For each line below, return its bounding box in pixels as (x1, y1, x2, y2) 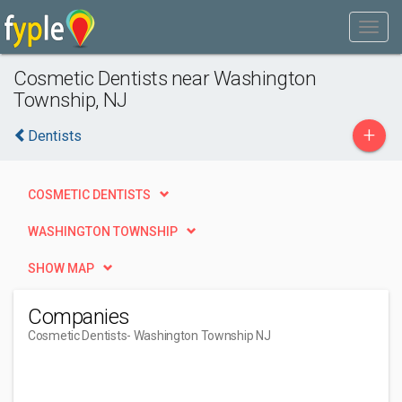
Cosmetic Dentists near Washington (13, 66, 317, 90)
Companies (28, 304, 130, 329)
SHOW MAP (28, 261, 94, 275)
